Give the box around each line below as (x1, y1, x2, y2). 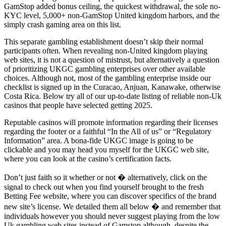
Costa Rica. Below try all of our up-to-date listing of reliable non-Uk (4, 91, 221, 100)
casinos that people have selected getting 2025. (4, 100, 152, 109)
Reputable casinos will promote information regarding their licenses (4, 118, 218, 127)
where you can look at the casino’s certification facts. (4, 154, 172, 163)
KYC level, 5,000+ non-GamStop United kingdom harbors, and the (4, 11, 219, 20)
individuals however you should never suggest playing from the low (4, 211, 220, 220)
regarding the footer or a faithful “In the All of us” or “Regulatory (4, 127, 211, 136)
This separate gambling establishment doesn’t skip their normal (4, 37, 203, 46)
